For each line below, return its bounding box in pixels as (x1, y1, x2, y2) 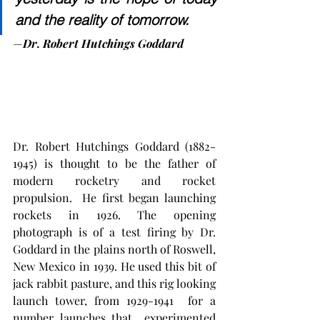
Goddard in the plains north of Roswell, (13, 241, 216, 257)
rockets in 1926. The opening (13, 207, 216, 223)
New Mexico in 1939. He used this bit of (13, 259, 216, 274)
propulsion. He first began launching (13, 190, 216, 206)
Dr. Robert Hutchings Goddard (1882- (13, 139, 216, 154)
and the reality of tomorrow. (15, 11, 189, 29)
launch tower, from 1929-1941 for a (13, 293, 216, 309)
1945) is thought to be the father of (13, 156, 216, 171)
